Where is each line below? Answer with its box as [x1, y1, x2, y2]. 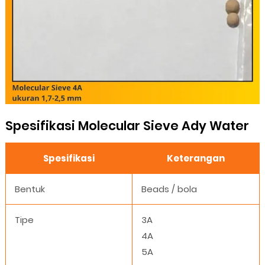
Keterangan [166, 152, 225, 165]
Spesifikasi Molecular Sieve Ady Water [5, 117, 249, 135]
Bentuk [14, 183, 45, 196]
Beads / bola [141, 183, 197, 196]
